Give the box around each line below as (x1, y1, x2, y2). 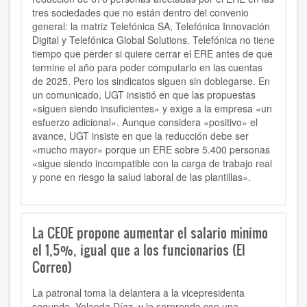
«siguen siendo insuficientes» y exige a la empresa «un (32, 101, 272, 116)
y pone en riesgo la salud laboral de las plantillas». (32, 170, 251, 184)
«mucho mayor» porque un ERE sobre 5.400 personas (32, 143, 270, 157)
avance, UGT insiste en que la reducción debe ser (32, 129, 249, 143)
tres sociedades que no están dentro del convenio (32, 5, 249, 20)
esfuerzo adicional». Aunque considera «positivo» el (32, 115, 258, 130)
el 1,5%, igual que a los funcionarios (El (32, 240, 245, 260)
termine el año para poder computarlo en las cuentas (32, 60, 262, 75)
